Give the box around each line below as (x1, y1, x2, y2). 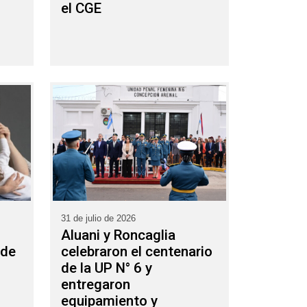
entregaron (61, 275, 130, 293)
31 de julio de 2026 (61, 212, 136, 223)
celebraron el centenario (61, 243, 212, 260)
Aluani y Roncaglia (61, 226, 175, 243)
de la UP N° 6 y (61, 259, 152, 276)
